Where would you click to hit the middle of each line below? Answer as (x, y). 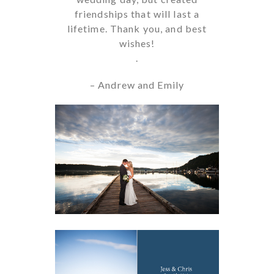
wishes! (137, 43)
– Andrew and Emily (137, 84)
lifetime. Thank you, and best (137, 28)
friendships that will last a (137, 13)
